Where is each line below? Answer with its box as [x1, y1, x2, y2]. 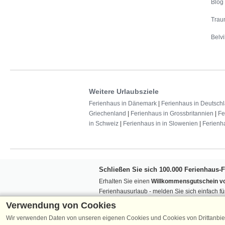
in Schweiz [89, 120, 119, 128]
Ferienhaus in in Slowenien [123, 120, 198, 128]
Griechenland [89, 110, 126, 118]
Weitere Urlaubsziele [89, 87, 159, 96]
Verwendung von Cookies [6, 200, 116, 210]
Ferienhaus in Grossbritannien [131, 110, 213, 118]
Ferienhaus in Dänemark [89, 100, 157, 107]
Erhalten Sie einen [99, 178, 151, 185]
